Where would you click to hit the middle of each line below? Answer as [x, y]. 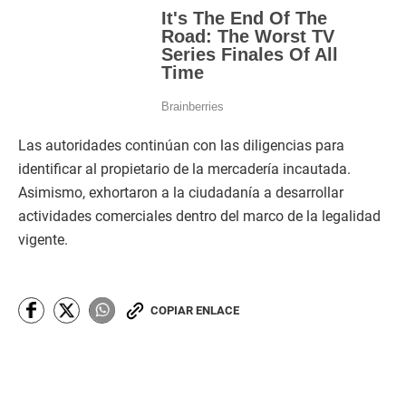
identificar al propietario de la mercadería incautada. [184, 169]
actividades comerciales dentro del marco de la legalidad [199, 216]
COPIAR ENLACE [195, 310]
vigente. [43, 239]
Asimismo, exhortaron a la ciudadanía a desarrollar [181, 192]
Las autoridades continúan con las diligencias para [181, 145]
